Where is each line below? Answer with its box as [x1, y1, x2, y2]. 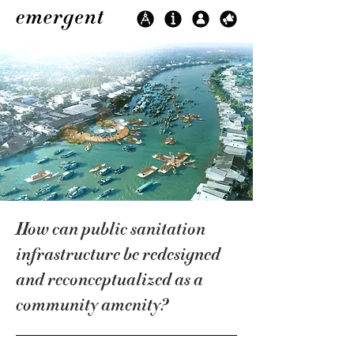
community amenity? [16, 293, 169, 317]
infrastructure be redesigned [16, 243, 220, 266]
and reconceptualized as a [16, 268, 203, 292]
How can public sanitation [16, 217, 205, 241]
